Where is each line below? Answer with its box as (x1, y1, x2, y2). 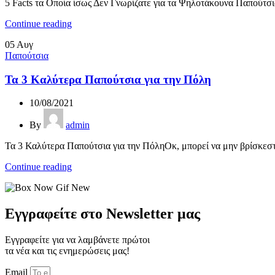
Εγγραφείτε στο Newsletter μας (5, 206, 200, 222)
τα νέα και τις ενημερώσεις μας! (5, 246, 132, 257)
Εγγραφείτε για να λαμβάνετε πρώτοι (5, 234, 150, 246)
